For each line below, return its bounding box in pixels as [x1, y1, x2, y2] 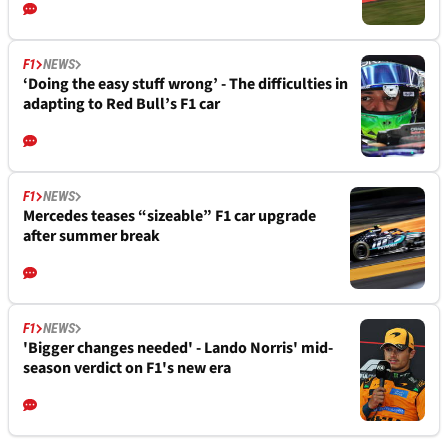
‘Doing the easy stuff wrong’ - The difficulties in [23, 72, 348, 95]
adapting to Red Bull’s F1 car [23, 92, 220, 115]
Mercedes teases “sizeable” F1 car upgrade [23, 204, 316, 227]
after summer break [23, 224, 160, 247]
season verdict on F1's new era [23, 356, 231, 379]
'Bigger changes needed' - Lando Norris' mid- [23, 336, 333, 359]
